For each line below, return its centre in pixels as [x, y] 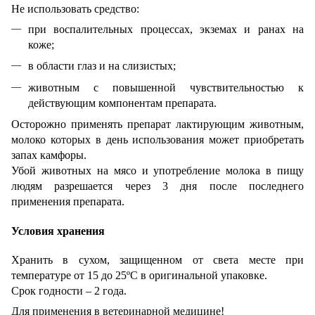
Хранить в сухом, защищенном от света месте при [157, 260]
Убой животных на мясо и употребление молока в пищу [157, 171]
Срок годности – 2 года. [69, 291]
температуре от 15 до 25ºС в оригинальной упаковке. [139, 276]
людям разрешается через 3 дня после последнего [157, 186]
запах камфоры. [49, 155]
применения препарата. [68, 202]
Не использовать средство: [75, 9]
